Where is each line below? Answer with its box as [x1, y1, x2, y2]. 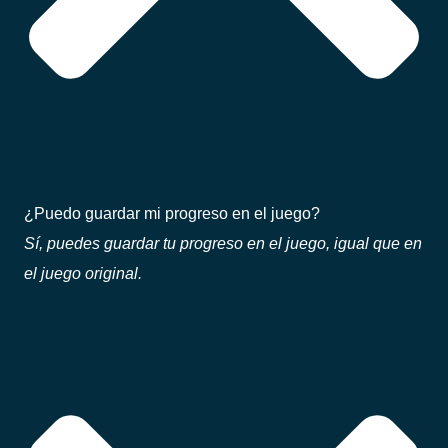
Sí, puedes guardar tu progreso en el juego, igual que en [24, 234, 422, 253]
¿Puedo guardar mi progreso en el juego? [24, 204, 320, 223]
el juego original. [24, 264, 142, 283]
